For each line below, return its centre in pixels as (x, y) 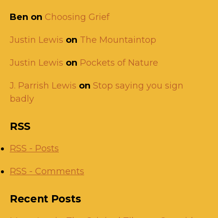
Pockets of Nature (119, 63)
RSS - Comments (47, 171)
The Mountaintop (118, 40)
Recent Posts (45, 199)
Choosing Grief (77, 17)
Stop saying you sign (138, 85)
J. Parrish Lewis (43, 85)
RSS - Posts (34, 148)
